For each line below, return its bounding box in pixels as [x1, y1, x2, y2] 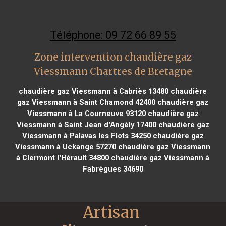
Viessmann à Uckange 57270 [15, 142, 117, 151]
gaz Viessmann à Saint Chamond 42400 [17, 97, 156, 107]
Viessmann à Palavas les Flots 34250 [22, 131, 151, 140]
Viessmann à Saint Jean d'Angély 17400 [16, 120, 156, 129]
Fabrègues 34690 [82, 164, 143, 174]
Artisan [83, 202, 140, 222]
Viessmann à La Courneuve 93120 [27, 108, 146, 118]
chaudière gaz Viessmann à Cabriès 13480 [19, 86, 169, 96]
